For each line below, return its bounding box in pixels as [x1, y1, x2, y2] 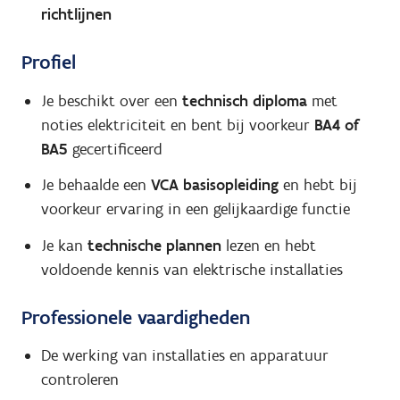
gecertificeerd [67, 138, 162, 159]
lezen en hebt [225, 235, 316, 255]
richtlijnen [40, 4, 112, 25]
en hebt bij [278, 175, 357, 196]
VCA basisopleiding [150, 175, 279, 196]
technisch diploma [177, 90, 312, 111]
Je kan [40, 235, 83, 255]
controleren [40, 370, 119, 390]
